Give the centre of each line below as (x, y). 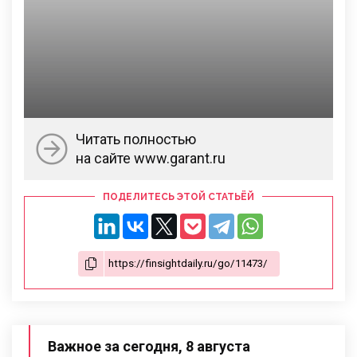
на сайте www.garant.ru (151, 158)
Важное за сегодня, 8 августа (149, 346)
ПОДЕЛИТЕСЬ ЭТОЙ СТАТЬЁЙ (178, 196)
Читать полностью (136, 139)
